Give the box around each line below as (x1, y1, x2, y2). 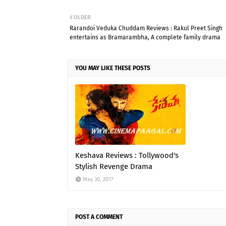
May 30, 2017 (83, 176, 114, 183)
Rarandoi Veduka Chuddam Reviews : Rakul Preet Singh (70, 25, 222, 32)
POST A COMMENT (75, 213, 123, 220)
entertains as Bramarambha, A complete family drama (70, 34, 220, 41)
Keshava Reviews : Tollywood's (75, 151, 179, 160)
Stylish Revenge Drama (75, 162, 152, 171)
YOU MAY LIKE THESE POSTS (75, 65, 150, 72)
